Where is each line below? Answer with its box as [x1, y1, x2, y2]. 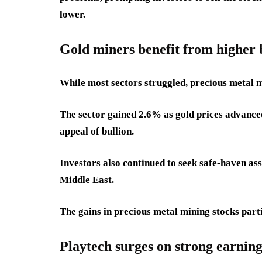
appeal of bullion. [60, 126, 134, 137]
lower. [60, 9, 85, 20]
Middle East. [60, 174, 114, 185]
